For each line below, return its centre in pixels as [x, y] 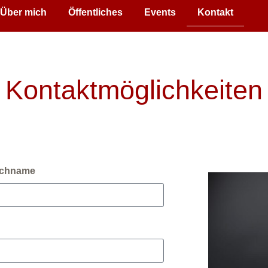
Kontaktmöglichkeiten [134, 90]
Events [160, 12]
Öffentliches [95, 12]
